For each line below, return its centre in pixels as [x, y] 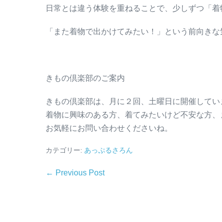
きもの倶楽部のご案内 [85, 78]
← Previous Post [75, 173]
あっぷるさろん [109, 150]
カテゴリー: [64, 150]
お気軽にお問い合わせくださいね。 [109, 128]
